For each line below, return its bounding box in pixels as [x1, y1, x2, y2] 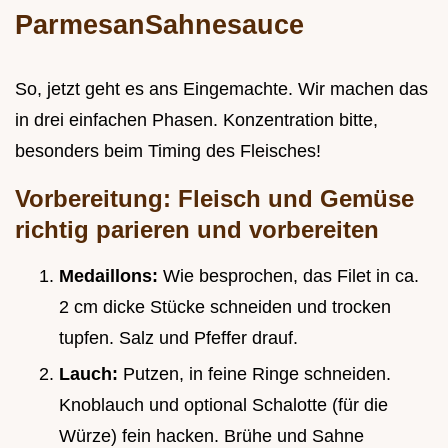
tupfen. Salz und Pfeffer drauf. [59, 327, 298, 348]
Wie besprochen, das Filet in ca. [163, 265, 419, 286]
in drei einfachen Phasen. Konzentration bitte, [15, 109, 378, 130]
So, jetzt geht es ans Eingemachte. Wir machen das [15, 78, 428, 99]
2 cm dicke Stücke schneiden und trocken [59, 296, 391, 317]
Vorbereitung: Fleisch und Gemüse [15, 184, 414, 212]
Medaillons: [59, 265, 163, 286]
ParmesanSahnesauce [15, 8, 304, 40]
